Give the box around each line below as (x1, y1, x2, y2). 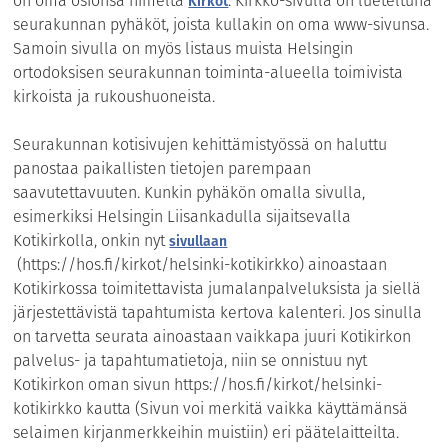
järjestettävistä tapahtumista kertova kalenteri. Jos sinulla (13, 300, 423, 324)
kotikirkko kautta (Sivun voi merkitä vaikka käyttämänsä (13, 396, 409, 420)
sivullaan (169, 230, 228, 251)
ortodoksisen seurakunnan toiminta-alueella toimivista (13, 60, 404, 84)
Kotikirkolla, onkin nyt (13, 228, 170, 252)
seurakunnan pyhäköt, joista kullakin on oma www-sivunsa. (13, 12, 430, 36)
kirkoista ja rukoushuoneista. (13, 84, 216, 108)
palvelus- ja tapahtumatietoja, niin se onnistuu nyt (13, 348, 368, 372)
